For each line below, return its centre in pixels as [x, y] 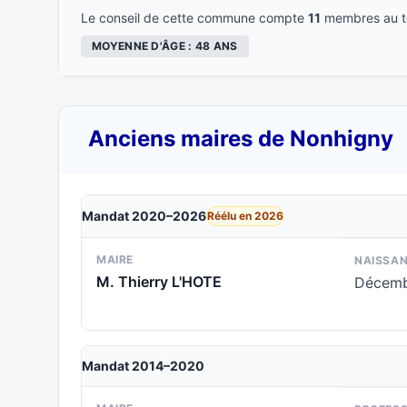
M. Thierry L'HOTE [159, 282]
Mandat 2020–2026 [144, 216]
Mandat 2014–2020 [143, 366]
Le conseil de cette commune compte [194, 18]
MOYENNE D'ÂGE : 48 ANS [165, 46]
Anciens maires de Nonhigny [241, 139]
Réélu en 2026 [245, 216]
